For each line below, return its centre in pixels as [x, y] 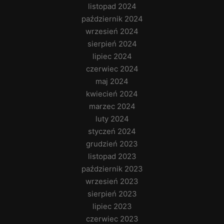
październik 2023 [112, 169]
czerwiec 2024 [112, 69]
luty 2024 [112, 119]
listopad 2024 [112, 6]
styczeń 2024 [112, 131]
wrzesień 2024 [112, 31]
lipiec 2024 [112, 56]
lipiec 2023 [112, 206]
